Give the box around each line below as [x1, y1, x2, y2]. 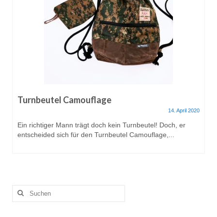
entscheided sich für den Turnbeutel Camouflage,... [17, 130, 174, 139]
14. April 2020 [168, 107, 200, 113]
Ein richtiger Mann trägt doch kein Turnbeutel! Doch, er [17, 121, 186, 129]
